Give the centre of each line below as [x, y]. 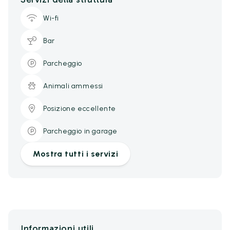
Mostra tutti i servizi [76, 154]
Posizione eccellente [80, 108]
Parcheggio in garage [80, 131]
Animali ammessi [73, 86]
